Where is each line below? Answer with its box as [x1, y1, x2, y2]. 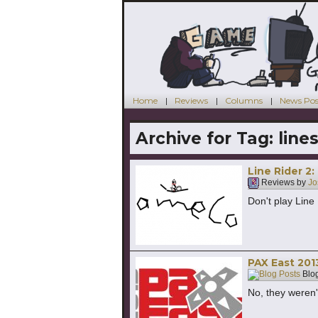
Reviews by [259, 177, 308, 188]
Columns [225, 94, 263, 106]
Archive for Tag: [136, 128, 278, 148]
